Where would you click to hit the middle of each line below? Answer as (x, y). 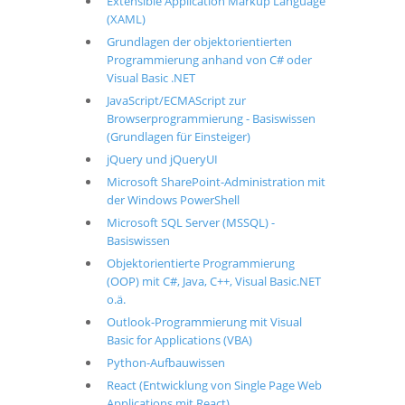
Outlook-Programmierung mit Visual (204, 322)
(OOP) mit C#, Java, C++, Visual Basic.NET (213, 281)
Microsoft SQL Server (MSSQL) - (190, 222)
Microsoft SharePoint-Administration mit (216, 182)
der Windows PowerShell (173, 200)
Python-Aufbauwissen (165, 363)
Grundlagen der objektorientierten (199, 42)
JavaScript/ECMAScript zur (176, 100)
